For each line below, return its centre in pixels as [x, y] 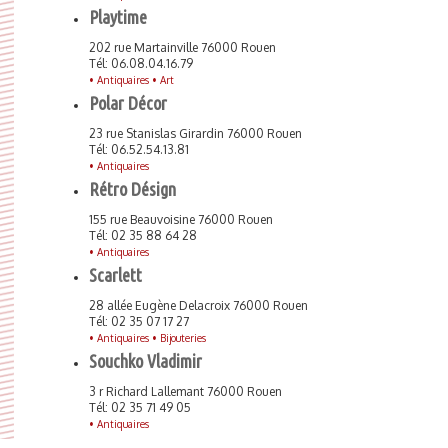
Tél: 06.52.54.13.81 [139, 149]
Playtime [118, 17]
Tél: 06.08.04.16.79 [141, 63]
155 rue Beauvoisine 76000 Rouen [181, 219]
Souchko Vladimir [145, 361]
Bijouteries [183, 338]
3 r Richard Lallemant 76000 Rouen [185, 391]
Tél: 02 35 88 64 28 [143, 235]
